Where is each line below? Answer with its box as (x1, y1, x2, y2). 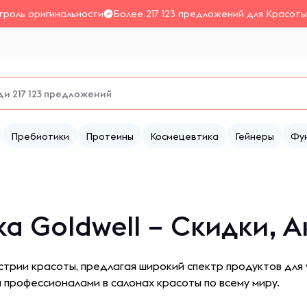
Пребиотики (11, 130, 69, 143)
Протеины (86, 130, 134, 143)
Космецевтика (150, 130, 219, 143)
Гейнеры (235, 130, 274, 143)
